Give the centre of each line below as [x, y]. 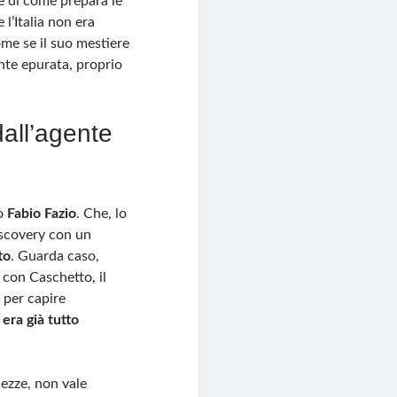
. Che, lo [102, 214]
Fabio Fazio [42, 214]
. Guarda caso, [55, 257]
